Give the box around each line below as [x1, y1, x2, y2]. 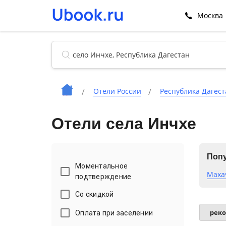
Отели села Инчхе [51, 115, 196, 133]
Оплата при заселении [75, 208, 153, 217]
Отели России [93, 86, 141, 96]
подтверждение [75, 173, 132, 181]
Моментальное [75, 162, 128, 170]
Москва [197, 11, 223, 20]
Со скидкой [75, 190, 114, 198]
